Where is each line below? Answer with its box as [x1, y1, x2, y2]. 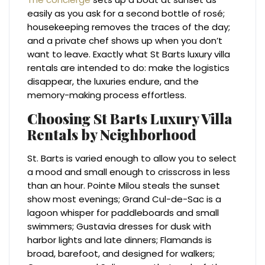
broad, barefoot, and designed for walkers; [27, 247, 215, 260]
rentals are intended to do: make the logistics [27, 62, 230, 75]
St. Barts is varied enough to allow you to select [27, 152, 237, 165]
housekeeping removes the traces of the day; [27, 21, 231, 34]
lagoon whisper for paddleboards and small [27, 206, 219, 219]
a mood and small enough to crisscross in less [27, 166, 231, 179]
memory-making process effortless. [27, 89, 187, 102]
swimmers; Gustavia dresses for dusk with [27, 220, 212, 233]
